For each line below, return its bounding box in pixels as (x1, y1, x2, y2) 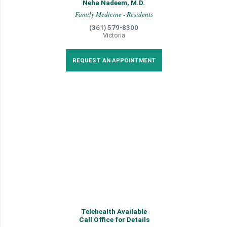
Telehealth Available (81, 207, 147, 215)
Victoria (103, 31, 125, 39)
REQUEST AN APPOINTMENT (72, 57, 156, 64)
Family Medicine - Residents (75, 10, 153, 19)
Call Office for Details (79, 215, 149, 223)
